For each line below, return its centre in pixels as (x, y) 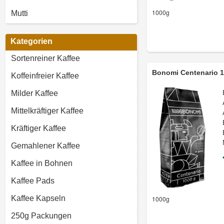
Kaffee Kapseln (38, 198)
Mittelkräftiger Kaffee (47, 111)
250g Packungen (41, 216)
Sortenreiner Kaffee (45, 58)
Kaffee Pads (33, 181)
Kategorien (31, 41)
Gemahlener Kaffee (45, 146)
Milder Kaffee (34, 93)
